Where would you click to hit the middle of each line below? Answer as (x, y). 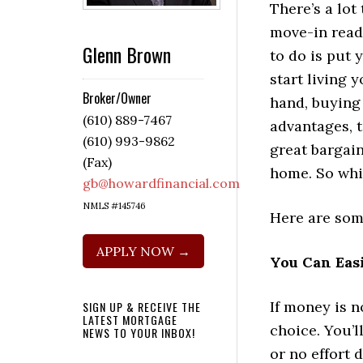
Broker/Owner (117, 98)
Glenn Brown (127, 55)
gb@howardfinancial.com (161, 184)
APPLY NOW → (143, 252)
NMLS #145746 (114, 206)
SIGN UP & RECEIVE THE (142, 307)
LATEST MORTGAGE (130, 320)
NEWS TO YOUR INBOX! (139, 333)
